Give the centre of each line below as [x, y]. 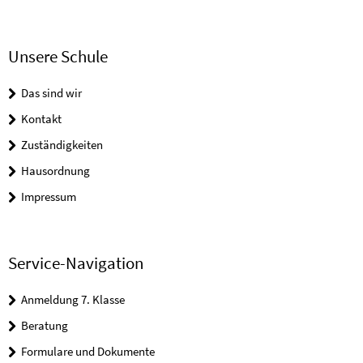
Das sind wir [51, 93]
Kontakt [41, 119]
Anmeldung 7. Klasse [73, 300]
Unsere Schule [58, 56]
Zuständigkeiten [62, 145]
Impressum [49, 196]
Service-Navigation [76, 263]
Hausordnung [56, 171]
